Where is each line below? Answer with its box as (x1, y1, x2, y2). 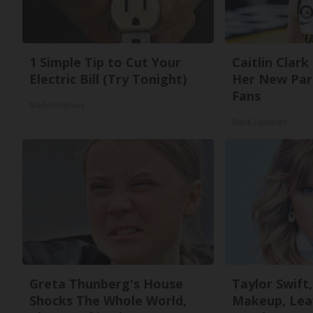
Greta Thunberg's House (29, 275, 183, 292)
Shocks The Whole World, (29, 292, 187, 309)
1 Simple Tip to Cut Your (29, 54, 181, 71)
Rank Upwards (231, 117, 287, 127)
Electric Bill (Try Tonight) (29, 71, 187, 87)
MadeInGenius (29, 101, 85, 110)
